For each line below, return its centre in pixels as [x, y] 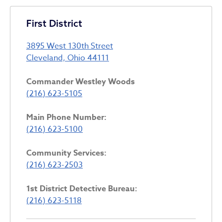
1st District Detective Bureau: [83, 189]
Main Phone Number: [67, 117]
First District [54, 23]
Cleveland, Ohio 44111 [68, 58]
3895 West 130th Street [70, 46]
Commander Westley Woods [81, 82]
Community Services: [67, 153]
